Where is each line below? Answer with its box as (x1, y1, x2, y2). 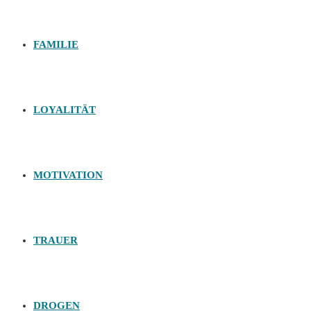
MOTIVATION (33, 169, 103, 180)
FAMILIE (33, 39, 78, 50)
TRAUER (33, 235, 78, 246)
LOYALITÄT (33, 104, 96, 115)
